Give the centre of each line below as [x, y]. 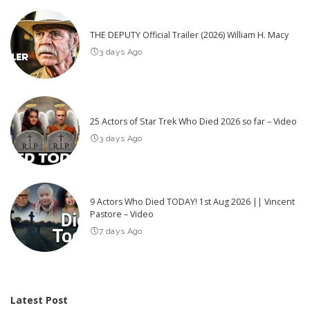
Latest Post [39, 300]
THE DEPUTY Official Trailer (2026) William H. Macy [189, 35]
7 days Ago [121, 231]
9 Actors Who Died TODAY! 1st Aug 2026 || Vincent [192, 202]
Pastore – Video [122, 215]
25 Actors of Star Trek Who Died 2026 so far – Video [193, 122]
